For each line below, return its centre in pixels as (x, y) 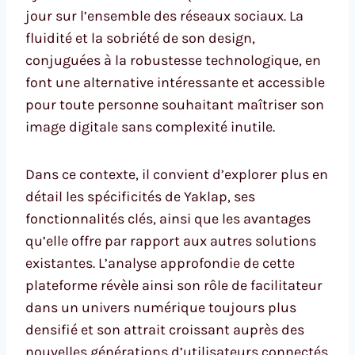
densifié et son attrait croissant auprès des (165, 329)
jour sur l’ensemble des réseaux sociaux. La (164, 15)
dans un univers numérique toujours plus (161, 307)
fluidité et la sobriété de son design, (140, 38)
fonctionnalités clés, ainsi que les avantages (168, 218)
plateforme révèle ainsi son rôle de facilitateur (174, 285)
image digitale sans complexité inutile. (150, 126)
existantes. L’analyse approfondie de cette (160, 263)
